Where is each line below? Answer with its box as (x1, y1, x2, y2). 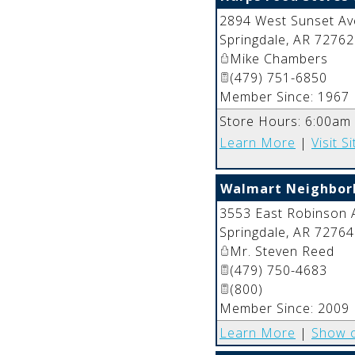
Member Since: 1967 (219, 88, 349, 106)
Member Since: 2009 (219, 300, 349, 318)
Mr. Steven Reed (230, 242, 334, 261)
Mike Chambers (230, 50, 328, 68)
